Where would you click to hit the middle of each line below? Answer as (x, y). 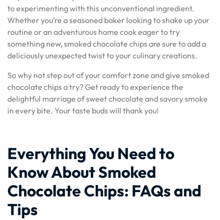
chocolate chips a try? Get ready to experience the (95, 87)
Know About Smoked (82, 172)
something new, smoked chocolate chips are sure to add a (107, 44)
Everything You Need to (91, 153)
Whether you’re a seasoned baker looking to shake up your (109, 20)
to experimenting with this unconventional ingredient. (101, 8)
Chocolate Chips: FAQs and (104, 191)
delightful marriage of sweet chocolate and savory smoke (108, 99)
